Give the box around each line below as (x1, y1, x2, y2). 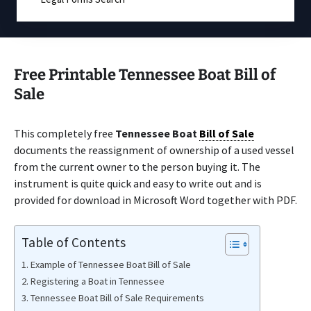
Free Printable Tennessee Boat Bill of (14, 65, 276, 84)
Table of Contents (22, 233, 126, 251)
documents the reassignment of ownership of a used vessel (14, 143, 294, 157)
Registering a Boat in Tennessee (30, 275, 165, 287)
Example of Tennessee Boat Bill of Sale (30, 258, 191, 271)
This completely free (14, 126, 115, 140)
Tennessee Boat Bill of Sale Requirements (30, 292, 204, 304)
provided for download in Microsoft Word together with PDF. (14, 193, 297, 207)
